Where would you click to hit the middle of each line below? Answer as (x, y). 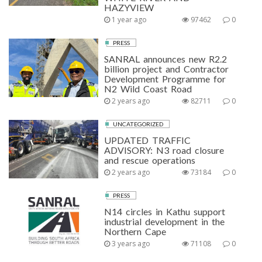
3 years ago (130, 244)
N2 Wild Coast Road (148, 89)
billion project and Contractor (167, 69)
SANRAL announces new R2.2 (166, 59)
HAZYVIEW (129, 7)
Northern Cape (135, 231)
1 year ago (129, 20)
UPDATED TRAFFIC (148, 140)
